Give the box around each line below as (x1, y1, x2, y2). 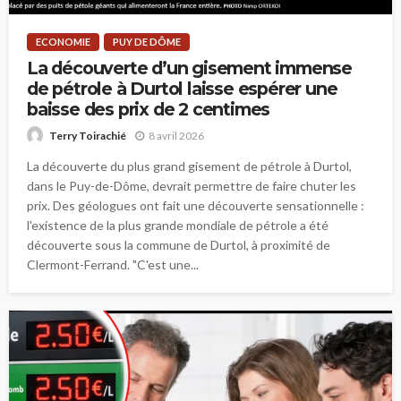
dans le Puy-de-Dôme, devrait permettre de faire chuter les (27, 178, 356, 194)
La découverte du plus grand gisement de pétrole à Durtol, (27, 158, 352, 175)
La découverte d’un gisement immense (27, 56, 352, 79)
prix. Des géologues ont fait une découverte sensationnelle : (27, 198, 364, 214)
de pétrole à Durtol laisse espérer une (27, 77, 337, 99)
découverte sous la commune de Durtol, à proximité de (27, 237, 330, 253)
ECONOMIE (36, 35, 90, 47)
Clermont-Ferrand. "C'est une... (27, 257, 199, 273)
